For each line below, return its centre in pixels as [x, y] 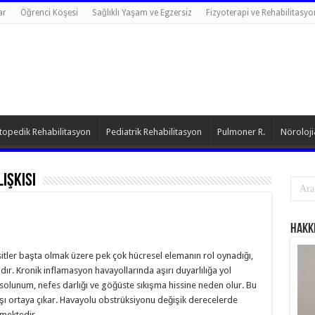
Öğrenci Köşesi [49, 13]
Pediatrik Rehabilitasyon [154, 132]
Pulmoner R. [241, 132]
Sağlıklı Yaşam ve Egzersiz [142, 13]
